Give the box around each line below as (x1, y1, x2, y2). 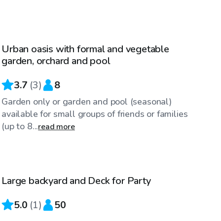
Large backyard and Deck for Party (1, 174, 151, 187)
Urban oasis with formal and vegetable (1, 42, 169, 56)
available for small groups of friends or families (1, 108, 188, 120)
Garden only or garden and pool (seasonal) (1, 95, 172, 108)
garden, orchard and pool (1, 54, 110, 68)
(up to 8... (1, 120, 38, 132)
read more (38, 121, 75, 132)
